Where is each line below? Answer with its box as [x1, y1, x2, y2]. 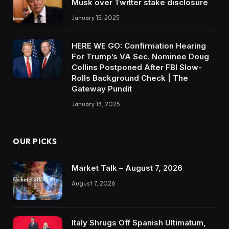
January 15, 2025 [72, 13, 119, 21]
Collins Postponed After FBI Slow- [72, 62, 202, 73]
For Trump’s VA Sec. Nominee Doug [72, 52, 209, 62]
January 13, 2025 [72, 100, 120, 108]
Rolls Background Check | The [72, 73, 188, 83]
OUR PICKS [13, 136, 57, 147]
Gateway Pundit [72, 84, 132, 94]
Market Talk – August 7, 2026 [72, 163, 182, 173]
